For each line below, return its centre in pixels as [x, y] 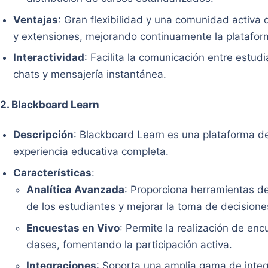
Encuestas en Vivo [73, 228]
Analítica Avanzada [76, 190]
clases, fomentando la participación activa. [130, 244]
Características [53, 173]
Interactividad [49, 58]
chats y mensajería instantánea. [90, 74]
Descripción [44, 135]
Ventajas [36, 19]
